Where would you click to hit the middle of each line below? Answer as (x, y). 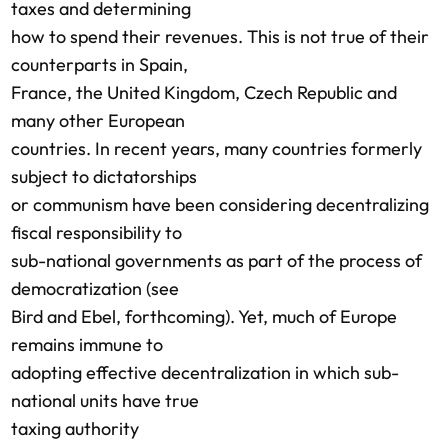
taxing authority (75, 428)
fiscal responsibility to (96, 232)
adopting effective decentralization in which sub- (205, 372)
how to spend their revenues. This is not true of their (220, 36)
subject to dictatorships (104, 176)
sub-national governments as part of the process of (216, 260)
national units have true (105, 400)
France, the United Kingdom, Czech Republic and (204, 92)
